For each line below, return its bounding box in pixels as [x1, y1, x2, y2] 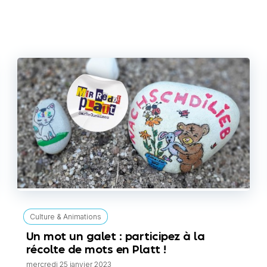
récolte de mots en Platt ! [26, 244, 166, 255]
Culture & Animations [29, 212, 101, 221]
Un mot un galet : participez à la [26, 231, 205, 242]
